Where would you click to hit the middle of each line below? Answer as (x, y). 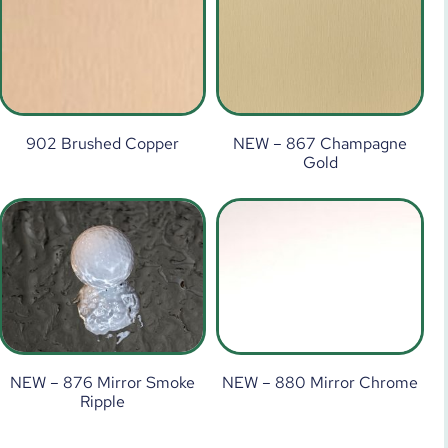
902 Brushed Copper (102, 143)
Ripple (102, 401)
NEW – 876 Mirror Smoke (102, 382)
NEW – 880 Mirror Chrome (320, 382)
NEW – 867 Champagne (320, 143)
